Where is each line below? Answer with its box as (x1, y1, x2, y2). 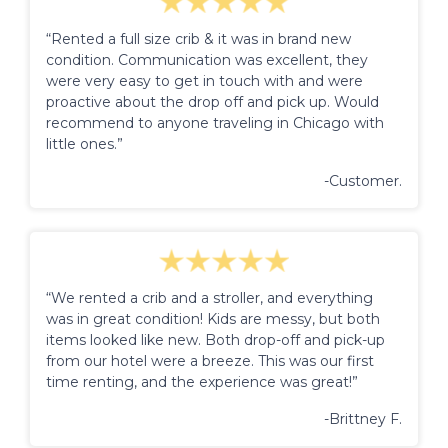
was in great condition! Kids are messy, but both (46, 309, 380, 328)
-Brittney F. (324, 409, 402, 428)
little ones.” (46, 134, 123, 153)
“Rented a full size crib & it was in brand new (46, 29, 351, 48)
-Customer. (324, 171, 402, 190)
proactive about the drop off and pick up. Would (46, 92, 379, 111)
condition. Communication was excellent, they (46, 50, 368, 69)
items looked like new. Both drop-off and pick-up (46, 330, 385, 349)
